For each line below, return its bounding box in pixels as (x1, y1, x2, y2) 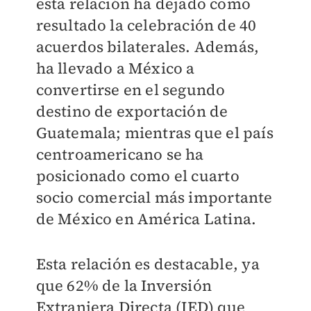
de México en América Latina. (35, 208, 257, 229)
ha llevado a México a (35, 58, 195, 78)
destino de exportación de (35, 101, 228, 121)
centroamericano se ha (35, 144, 204, 165)
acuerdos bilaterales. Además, (35, 36, 260, 57)
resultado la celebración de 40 (35, 15, 257, 35)
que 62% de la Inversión (35, 275, 212, 296)
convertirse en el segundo (35, 79, 226, 100)
